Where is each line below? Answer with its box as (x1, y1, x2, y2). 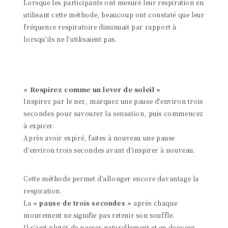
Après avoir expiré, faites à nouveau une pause (23, 133, 175, 142)
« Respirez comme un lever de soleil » (23, 84, 161, 94)
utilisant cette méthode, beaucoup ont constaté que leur (23, 10, 205, 19)
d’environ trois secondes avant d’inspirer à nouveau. (23, 145, 195, 154)
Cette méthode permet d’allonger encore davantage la (23, 174, 199, 183)
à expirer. (23, 121, 54, 130)
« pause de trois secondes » (33, 198, 132, 207)
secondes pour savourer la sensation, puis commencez (23, 108, 204, 118)
